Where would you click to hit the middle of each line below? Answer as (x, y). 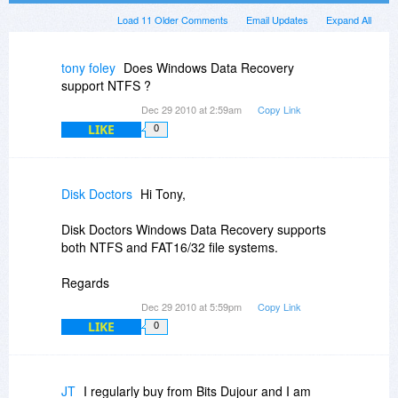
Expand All (349, 19)
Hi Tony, (163, 193)
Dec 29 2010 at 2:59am (193, 109)
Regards (85, 282)
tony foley (88, 67)
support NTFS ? (106, 85)
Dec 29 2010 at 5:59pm (193, 306)
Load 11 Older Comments (173, 19)
